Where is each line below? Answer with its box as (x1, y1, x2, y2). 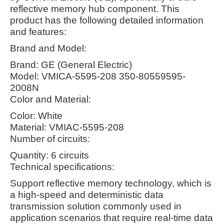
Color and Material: (10, 93, 91, 104)
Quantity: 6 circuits (10, 149, 89, 160)
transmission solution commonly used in (10, 200, 181, 211)
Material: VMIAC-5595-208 (10, 121, 124, 132)
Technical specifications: (10, 161, 114, 172)
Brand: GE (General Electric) (10, 59, 132, 70)
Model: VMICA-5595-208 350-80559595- (10, 70, 185, 81)
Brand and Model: (10, 42, 86, 53)
